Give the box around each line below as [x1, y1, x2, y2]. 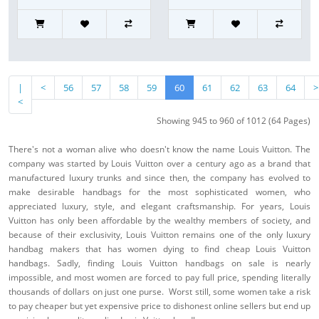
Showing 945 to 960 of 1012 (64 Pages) [157, 115, 310, 127]
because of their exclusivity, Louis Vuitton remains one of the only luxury [9, 229, 310, 241]
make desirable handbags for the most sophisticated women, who [9, 186, 310, 199]
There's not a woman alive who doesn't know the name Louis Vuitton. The [9, 143, 310, 156]
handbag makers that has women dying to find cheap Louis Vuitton [9, 243, 310, 256]
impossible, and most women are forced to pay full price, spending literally [9, 271, 310, 284]
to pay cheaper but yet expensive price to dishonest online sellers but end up [9, 300, 310, 313]
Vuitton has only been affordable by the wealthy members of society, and [9, 214, 310, 227]
